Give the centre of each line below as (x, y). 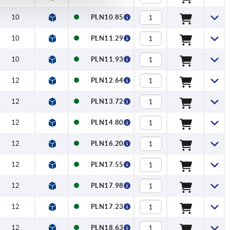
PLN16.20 (107, 144)
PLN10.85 (107, 17)
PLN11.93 (107, 60)
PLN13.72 (107, 102)
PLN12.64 (107, 81)
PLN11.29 (107, 39)
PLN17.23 (107, 207)
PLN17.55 (107, 165)
